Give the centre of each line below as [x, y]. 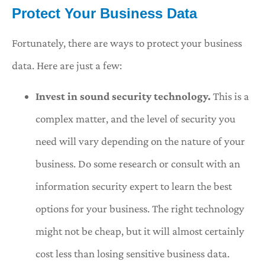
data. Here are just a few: [67, 65]
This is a [230, 96]
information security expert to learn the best [134, 186]
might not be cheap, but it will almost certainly [140, 231]
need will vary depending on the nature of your [140, 141]
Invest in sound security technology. [123, 96]
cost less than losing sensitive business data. [132, 254]
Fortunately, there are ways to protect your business [127, 43]
